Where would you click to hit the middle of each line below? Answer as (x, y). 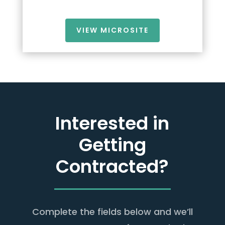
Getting (112, 145)
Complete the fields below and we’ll (112, 212)
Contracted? (113, 167)
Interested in (113, 124)
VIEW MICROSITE (112, 30)
